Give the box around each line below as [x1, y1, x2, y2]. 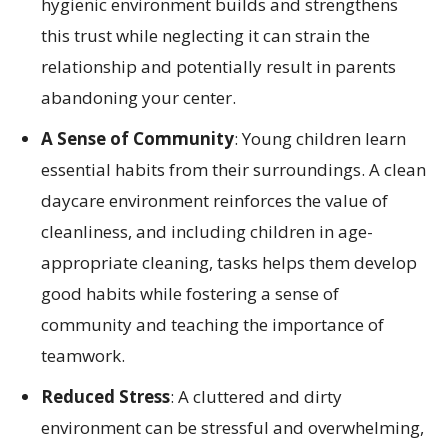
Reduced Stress [41, 384, 170, 408]
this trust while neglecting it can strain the [41, 23, 370, 47]
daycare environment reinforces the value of [41, 188, 388, 212]
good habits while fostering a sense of [41, 281, 339, 305]
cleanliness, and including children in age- [41, 219, 373, 243]
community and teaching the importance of [41, 312, 384, 336]
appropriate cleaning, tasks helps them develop [41, 250, 417, 274]
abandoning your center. [41, 85, 236, 109]
